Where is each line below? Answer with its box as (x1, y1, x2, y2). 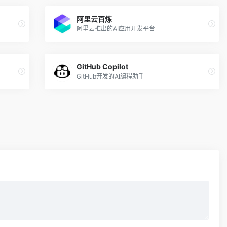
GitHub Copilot (77, 62, 129, 71)
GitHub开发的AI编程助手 (77, 72, 145, 81)
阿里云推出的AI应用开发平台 (77, 25, 156, 33)
